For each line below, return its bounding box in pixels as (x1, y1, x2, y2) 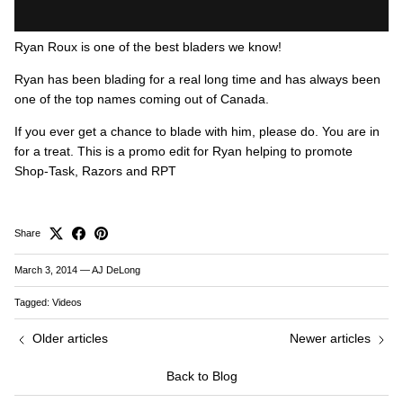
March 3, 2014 (14, 264, 77, 276)
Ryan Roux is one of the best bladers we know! (14, 40, 282, 55)
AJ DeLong (92, 264, 140, 276)
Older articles (32, 331, 108, 346)
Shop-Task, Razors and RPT (14, 164, 176, 179)
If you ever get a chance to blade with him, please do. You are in (14, 124, 380, 139)
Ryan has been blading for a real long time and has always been (14, 72, 381, 87)
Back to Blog (166, 369, 237, 384)
